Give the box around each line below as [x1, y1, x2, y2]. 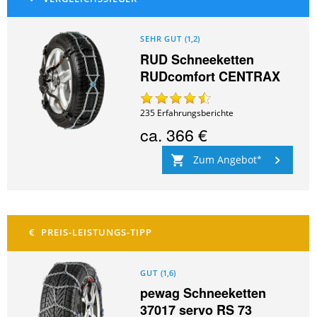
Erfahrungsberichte [157, 107, 234, 120]
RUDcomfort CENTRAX [140, 67, 281, 86]
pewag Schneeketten [140, 284, 267, 303]
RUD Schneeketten [140, 50, 255, 69]
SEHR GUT [140, 34, 182, 45]
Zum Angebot [192, 153, 257, 166]
